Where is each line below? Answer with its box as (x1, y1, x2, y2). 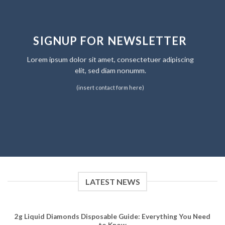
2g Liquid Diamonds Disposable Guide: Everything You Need (15, 212, 210, 221)
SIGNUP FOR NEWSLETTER (33, 34, 187, 48)
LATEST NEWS (85, 176, 140, 186)
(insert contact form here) (76, 84, 145, 91)
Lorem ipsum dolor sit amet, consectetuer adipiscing (27, 55, 194, 64)
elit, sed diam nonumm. (74, 66, 146, 75)
